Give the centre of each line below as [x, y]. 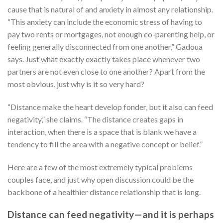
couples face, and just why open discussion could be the [101, 179]
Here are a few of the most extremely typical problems [100, 167]
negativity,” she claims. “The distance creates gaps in [95, 119]
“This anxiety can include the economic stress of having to [105, 22]
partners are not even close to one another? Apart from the [106, 72]
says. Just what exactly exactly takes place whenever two [104, 59]
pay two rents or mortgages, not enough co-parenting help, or [111, 34]
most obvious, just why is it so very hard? [76, 84]
